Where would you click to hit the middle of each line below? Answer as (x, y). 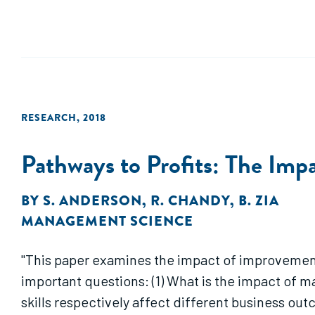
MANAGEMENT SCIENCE (107, 221)
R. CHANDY (190, 201)
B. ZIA (259, 201)
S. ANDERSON (92, 201)
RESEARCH (49, 117)
